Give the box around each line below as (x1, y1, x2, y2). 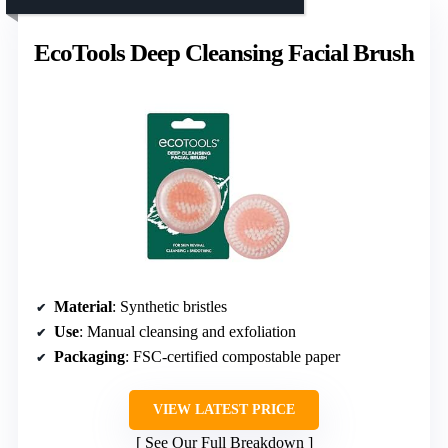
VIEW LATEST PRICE (153, 402, 295, 418)
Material (54, 298, 112, 316)
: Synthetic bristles (112, 298, 227, 316)
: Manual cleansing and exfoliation (79, 323, 296, 341)
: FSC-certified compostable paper (125, 348, 340, 366)
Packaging (54, 348, 125, 366)
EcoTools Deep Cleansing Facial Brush (34, 39, 414, 67)
